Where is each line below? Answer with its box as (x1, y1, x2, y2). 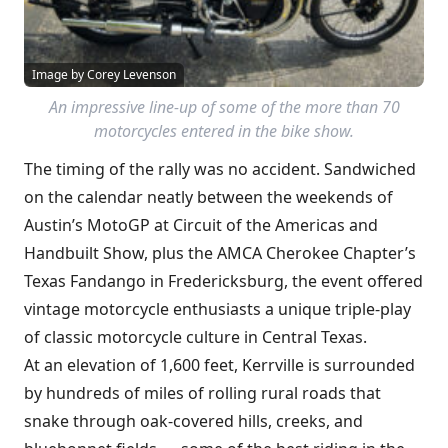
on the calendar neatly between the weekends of (24, 185, 393, 208)
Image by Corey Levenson (32, 65, 176, 83)
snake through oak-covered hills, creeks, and (24, 409, 363, 432)
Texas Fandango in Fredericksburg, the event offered (24, 269, 423, 292)
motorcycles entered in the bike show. (94, 119, 354, 142)
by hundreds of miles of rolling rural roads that (24, 381, 381, 404)
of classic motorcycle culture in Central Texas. (24, 325, 367, 348)
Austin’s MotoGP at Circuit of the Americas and (24, 213, 378, 236)
